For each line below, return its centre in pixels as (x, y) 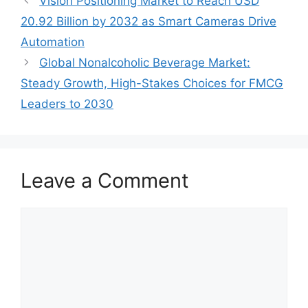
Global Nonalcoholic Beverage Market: (145, 63)
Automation (53, 42)
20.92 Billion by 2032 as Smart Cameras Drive (148, 21)
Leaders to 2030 (67, 104)
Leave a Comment (105, 180)
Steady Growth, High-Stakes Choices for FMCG (152, 83)
